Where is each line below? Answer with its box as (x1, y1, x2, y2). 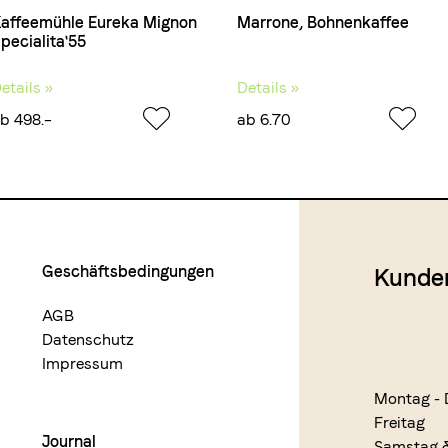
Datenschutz (42, 330, 135, 349)
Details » (237, 78, 300, 97)
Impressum (42, 354, 124, 373)
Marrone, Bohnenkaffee (237, 13, 410, 32)
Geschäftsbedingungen (42, 262, 215, 281)
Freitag (374, 413, 425, 432)
